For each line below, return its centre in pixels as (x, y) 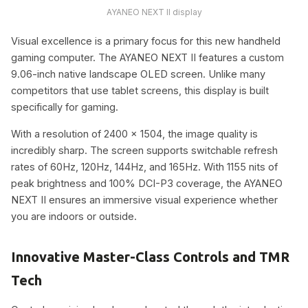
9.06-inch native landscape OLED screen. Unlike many (138, 74)
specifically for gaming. (65, 107)
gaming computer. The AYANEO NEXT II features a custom (147, 57)
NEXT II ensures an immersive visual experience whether (144, 199)
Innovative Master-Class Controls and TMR (150, 256)
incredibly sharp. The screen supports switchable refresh (144, 150)
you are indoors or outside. (74, 216)
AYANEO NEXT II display (154, 12)
